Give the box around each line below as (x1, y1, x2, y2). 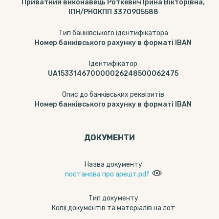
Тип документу (88, 194, 138, 202)
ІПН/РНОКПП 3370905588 (68, 8, 158, 16)
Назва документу (84, 160, 142, 169)
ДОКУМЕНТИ (84, 133, 135, 142)
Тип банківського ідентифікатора (58, 29, 168, 37)
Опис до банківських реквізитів (62, 90, 164, 99)
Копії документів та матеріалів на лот (51, 204, 175, 212)
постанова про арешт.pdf (65, 170, 150, 178)
